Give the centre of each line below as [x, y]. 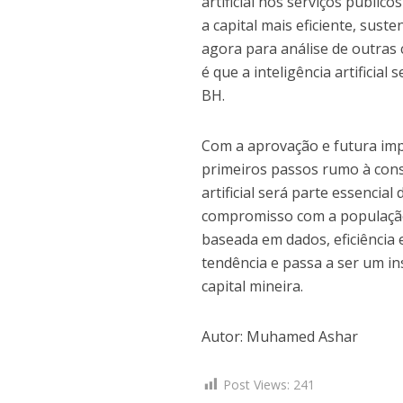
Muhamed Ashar [303, 336]
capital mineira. [253, 286]
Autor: [224, 336]
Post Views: [257, 385]
